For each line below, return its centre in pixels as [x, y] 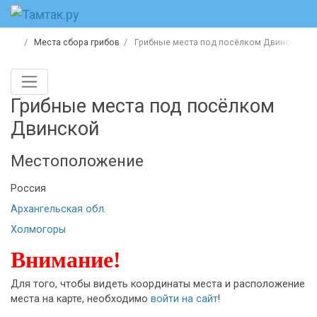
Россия [28, 189]
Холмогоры [38, 230]
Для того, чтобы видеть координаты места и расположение [158, 284]
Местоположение [77, 161]
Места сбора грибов [77, 42]
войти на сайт [183, 299]
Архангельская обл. [58, 209]
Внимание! [66, 260]
